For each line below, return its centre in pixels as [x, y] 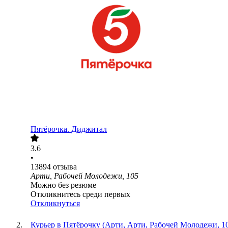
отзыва [65, 167]
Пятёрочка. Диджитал [69, 129]
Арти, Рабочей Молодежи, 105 [84, 176]
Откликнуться [55, 204]
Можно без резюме [63, 185]
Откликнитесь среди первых [80, 194]
